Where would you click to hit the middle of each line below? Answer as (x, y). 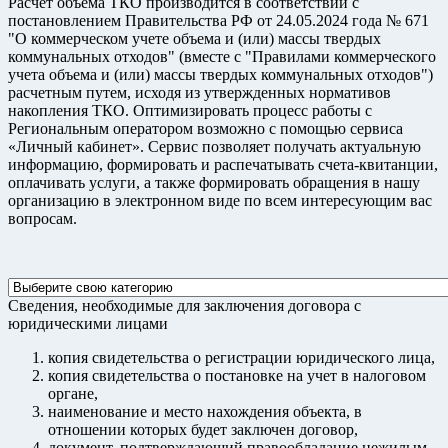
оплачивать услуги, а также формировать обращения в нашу (214, 182)
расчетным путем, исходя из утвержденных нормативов (199, 92)
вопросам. (42, 218)
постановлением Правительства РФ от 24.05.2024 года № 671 (218, 20)
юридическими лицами (88, 323)
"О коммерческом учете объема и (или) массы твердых (194, 38)
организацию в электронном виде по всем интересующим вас (220, 200)
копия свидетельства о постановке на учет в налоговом (237, 375)
